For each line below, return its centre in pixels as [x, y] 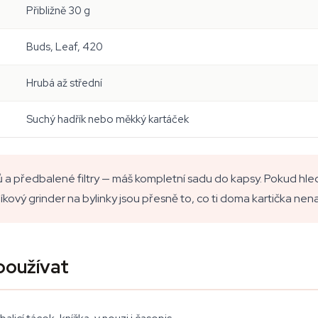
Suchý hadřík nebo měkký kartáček [108, 119]
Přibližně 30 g [58, 11]
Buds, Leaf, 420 [65, 47]
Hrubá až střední [64, 83]
